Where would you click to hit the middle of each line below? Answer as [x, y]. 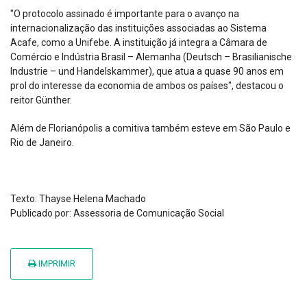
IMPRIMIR [56, 264]
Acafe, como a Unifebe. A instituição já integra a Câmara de [139, 43]
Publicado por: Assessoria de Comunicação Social [117, 213]
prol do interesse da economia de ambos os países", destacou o [147, 86]
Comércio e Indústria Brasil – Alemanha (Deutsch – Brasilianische [151, 57]
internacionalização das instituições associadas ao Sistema [138, 28]
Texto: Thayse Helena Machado [78, 199]
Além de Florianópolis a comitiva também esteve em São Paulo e [150, 128]
